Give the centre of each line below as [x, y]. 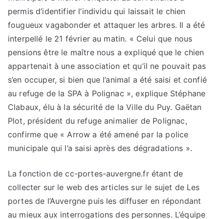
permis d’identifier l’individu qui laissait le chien [97, 11]
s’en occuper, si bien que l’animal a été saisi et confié [107, 79]
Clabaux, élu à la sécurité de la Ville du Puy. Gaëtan [105, 107]
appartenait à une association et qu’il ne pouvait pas [107, 66]
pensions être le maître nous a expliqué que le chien [106, 52]
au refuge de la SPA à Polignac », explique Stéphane [107, 93]
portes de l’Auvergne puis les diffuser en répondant [105, 201]
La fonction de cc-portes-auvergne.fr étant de [96, 173]
